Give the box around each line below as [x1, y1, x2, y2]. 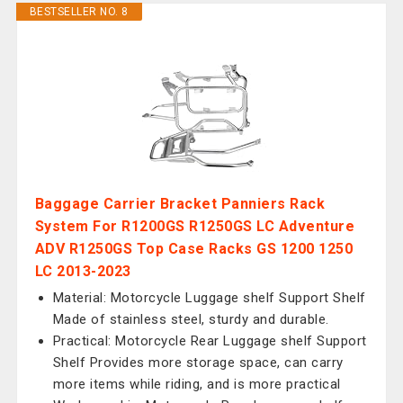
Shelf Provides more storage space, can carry [52, 354, 344, 371]
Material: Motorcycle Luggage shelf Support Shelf [52, 290, 366, 306]
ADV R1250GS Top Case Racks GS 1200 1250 [34, 240, 354, 257]
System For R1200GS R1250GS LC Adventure [34, 218, 355, 235]
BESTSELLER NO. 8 [29, 5, 129, 18]
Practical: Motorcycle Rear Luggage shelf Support [52, 333, 367, 349]
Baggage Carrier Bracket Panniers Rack [34, 195, 326, 212]
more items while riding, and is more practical [52, 376, 341, 392]
